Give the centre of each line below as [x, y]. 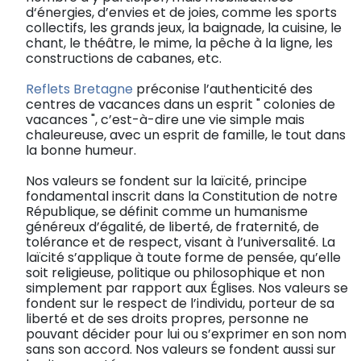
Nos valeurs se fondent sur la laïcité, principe [166, 180]
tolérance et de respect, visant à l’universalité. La [180, 242]
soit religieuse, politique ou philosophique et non [175, 272]
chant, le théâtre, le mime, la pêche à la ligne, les [179, 43]
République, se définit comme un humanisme [167, 211]
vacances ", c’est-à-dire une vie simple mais [165, 119]
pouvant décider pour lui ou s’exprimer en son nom [186, 334]
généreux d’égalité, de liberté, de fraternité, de [172, 226]
